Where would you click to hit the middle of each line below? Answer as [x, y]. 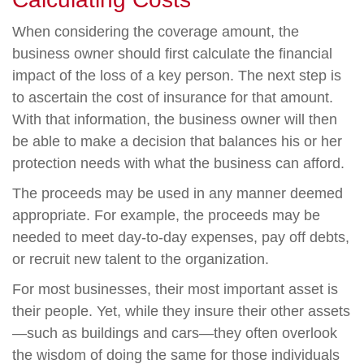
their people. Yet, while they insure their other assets [181, 311]
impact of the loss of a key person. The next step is [177, 76]
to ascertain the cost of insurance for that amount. [173, 97]
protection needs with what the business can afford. [178, 163]
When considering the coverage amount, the [156, 32]
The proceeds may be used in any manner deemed [178, 193]
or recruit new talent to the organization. [141, 259]
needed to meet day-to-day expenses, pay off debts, [181, 237]
